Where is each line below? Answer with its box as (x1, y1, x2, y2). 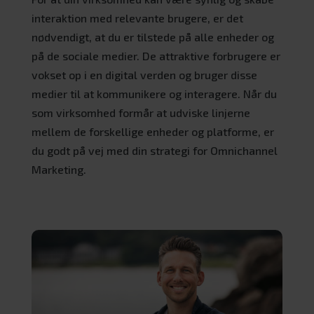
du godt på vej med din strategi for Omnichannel (31, 143, 278, 157)
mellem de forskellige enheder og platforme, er (31, 124, 274, 138)
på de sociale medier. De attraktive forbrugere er (31, 48, 280, 62)
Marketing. (31, 162, 86, 176)
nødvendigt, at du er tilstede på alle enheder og (31, 29, 274, 43)
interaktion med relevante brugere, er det (31, 11, 243, 25)
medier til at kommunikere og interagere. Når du (31, 86, 277, 100)
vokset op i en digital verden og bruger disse (31, 67, 257, 81)
